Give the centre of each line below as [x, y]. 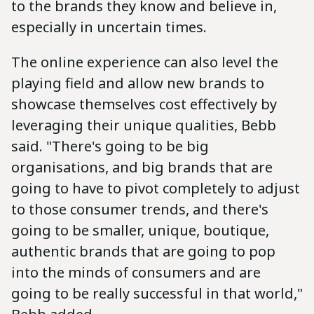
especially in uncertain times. [111, 27]
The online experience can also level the [145, 62]
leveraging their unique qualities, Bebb [144, 125]
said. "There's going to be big [110, 146]
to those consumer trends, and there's [140, 210]
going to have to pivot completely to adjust [156, 189]
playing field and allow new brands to [138, 83]
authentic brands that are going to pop [143, 252]
